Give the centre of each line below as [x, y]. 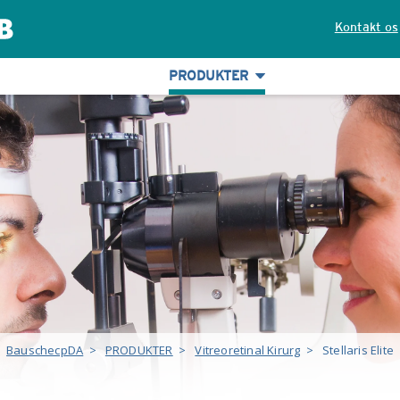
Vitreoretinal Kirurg [248, 350]
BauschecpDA [45, 350]
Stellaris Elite [358, 350]
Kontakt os [366, 27]
